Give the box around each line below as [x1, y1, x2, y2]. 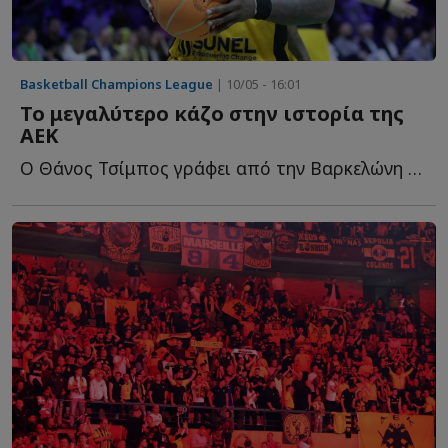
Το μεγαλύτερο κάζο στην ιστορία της [20, 100, 404, 128]
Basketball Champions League [20, 75, 213, 94]
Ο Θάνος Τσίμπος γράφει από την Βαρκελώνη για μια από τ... [408, 156, 422, 181]
